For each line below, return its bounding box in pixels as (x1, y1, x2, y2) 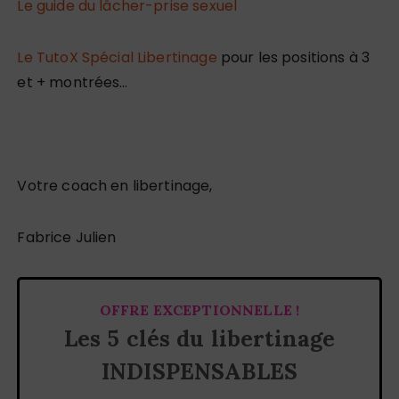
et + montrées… (17, 72, 128, 94)
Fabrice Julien (17, 227, 117, 248)
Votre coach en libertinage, (17, 175, 213, 197)
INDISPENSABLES (101, 357, 298, 387)
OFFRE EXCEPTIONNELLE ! (99, 301, 300, 320)
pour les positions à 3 (216, 47, 370, 69)
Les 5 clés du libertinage (63, 324, 336, 354)
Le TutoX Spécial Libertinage (17, 47, 217, 69)
